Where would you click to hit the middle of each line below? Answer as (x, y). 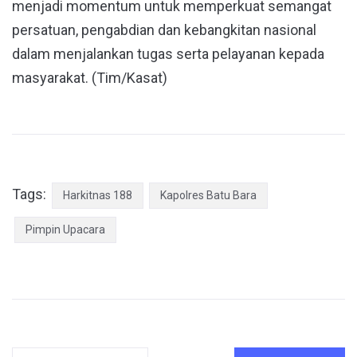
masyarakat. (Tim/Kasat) (90, 78)
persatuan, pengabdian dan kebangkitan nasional (164, 30)
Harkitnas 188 (98, 196)
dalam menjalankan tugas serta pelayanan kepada (168, 54)
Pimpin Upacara (65, 230)
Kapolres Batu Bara (208, 196)
